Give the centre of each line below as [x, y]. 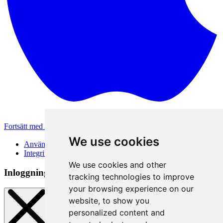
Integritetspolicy [49, 153]
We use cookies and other [117, 165]
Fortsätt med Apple [35, 126]
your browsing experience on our [131, 189]
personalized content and [116, 213]
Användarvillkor [50, 144]
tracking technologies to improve [131, 177]
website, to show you [109, 201]
